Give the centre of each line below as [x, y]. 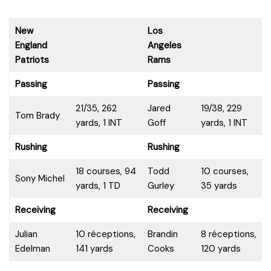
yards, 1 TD [98, 185]
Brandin [162, 234]
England [31, 45]
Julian [26, 234]
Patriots [32, 60]
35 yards [219, 185]
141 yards [94, 248]
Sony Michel [40, 178]
